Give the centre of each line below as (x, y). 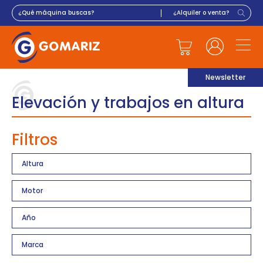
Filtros (35, 139)
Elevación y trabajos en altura (128, 102)
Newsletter (225, 77)
